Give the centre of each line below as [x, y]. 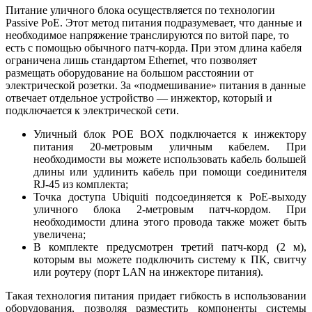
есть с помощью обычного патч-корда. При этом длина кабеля [154, 47]
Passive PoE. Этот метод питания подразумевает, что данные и [154, 22]
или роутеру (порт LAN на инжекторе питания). [148, 272]
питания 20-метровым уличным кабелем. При [170, 146]
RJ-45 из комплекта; [81, 184]
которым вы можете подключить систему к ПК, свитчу [170, 259]
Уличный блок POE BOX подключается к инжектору [170, 134]
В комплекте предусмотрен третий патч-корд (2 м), [170, 247]
